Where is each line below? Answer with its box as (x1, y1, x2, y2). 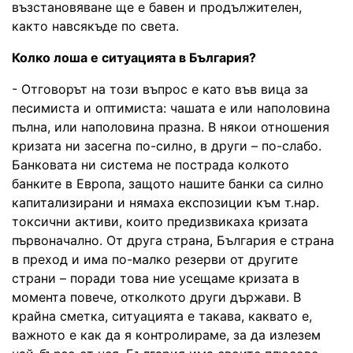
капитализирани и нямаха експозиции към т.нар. (12, 194, 319, 210)
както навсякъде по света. (12, 17, 179, 34)
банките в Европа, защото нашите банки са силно (12, 175, 324, 191)
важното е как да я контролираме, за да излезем (12, 326, 321, 343)
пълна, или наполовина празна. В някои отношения (12, 118, 329, 135)
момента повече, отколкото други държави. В (12, 288, 301, 305)
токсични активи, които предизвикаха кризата (12, 213, 308, 229)
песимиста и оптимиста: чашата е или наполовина (12, 99, 330, 116)
